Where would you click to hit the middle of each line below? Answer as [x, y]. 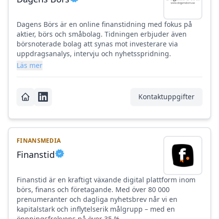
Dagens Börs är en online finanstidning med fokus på [104, 24]
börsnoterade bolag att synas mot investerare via [97, 44]
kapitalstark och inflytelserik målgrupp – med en [96, 209]
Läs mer [30, 66]
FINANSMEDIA [39, 141]
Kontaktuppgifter [166, 97]
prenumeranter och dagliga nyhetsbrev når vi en [97, 199]
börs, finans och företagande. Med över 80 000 [93, 190]
